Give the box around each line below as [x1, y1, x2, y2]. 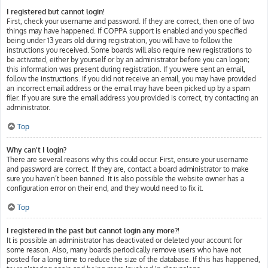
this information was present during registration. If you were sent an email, [7, 65, 245, 74]
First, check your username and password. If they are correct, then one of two [7, 17, 254, 26]
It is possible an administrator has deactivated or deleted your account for [7, 236, 242, 245]
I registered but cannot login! [7, 7, 105, 16]
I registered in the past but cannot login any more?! [7, 226, 179, 235]
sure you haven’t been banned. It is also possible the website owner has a [7, 174, 244, 183]
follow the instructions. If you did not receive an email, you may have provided [7, 74, 256, 83]
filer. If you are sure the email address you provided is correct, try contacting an [7, 93, 258, 102]
